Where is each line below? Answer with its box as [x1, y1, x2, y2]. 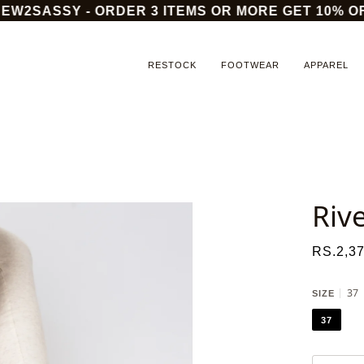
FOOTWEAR [221, 59, 279, 70]
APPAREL [304, 59, 349, 70]
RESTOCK [148, 59, 197, 70]
